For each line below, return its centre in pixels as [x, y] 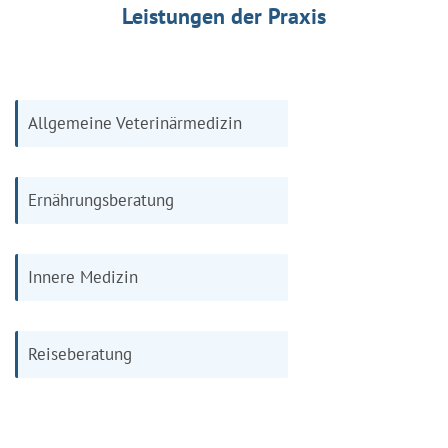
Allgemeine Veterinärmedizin [135, 122]
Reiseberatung [80, 353]
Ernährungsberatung [101, 199]
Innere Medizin [83, 276]
